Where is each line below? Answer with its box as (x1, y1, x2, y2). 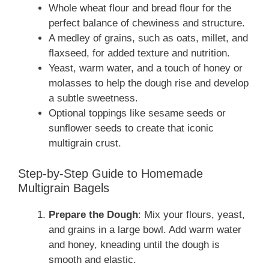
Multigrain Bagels (18, 181, 109, 195)
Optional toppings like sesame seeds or (49, 107, 226, 119)
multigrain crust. (49, 138, 121, 150)
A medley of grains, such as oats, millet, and (49, 32, 248, 44)
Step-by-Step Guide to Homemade (18, 166, 203, 180)
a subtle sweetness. (49, 92, 138, 104)
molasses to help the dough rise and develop (49, 77, 249, 89)
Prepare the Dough (49, 208, 138, 220)
